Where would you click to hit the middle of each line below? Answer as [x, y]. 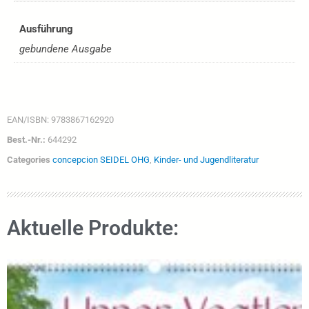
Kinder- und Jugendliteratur [206, 160]
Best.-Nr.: [27, 140]
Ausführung [46, 29]
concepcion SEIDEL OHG [101, 160]
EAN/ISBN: [29, 120]
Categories [29, 160]
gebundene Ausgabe [65, 49]
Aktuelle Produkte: [93, 228]
